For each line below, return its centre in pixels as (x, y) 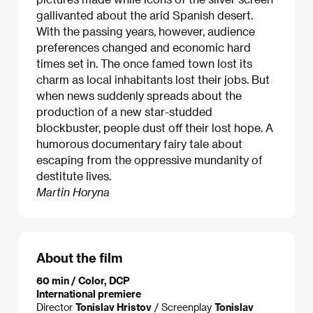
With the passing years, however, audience (146, 31)
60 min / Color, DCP (83, 280)
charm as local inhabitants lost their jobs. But (153, 80)
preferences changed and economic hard (144, 48)
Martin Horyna (73, 192)
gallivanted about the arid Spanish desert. (145, 15)
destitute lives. (74, 176)
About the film (79, 258)
